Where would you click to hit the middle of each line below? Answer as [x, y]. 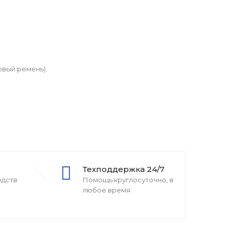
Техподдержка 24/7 [123, 169]
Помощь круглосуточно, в [128, 180]
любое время [107, 190]
